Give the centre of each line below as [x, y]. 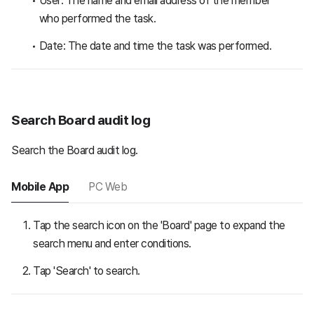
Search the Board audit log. [75, 150]
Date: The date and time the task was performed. [155, 46]
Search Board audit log [81, 120]
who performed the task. [97, 18]
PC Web [108, 186]
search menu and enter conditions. [112, 243]
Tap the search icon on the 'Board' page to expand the [159, 225]
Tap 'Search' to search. [87, 271]
